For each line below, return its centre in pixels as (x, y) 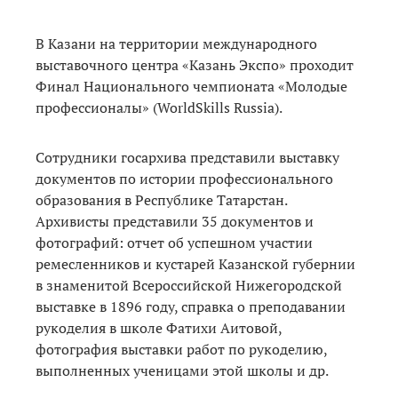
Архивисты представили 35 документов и (175, 221)
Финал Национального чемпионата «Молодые (191, 86)
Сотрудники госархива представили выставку (187, 157)
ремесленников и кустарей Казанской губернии (195, 263)
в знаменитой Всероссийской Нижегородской (189, 285)
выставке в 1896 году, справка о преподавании (191, 306)
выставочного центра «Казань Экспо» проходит (195, 64)
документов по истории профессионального (184, 178)
